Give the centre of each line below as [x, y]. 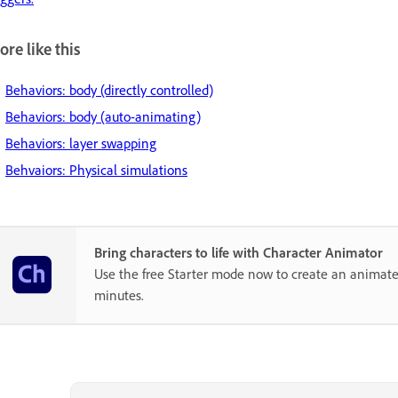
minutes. [119, 295]
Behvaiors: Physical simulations [96, 169]
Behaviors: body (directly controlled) [109, 89]
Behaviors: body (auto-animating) [103, 116]
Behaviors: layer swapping [81, 143]
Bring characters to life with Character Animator [239, 252]
